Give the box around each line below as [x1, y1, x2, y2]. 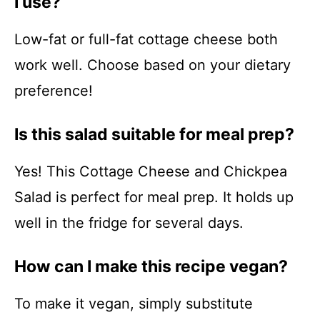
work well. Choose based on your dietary [14, 56, 291, 74]
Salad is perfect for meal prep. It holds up [14, 189, 294, 206]
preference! [14, 82, 93, 99]
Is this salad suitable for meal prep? [14, 124, 294, 144]
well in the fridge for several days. [14, 214, 244, 231]
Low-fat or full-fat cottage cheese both [14, 31, 278, 48]
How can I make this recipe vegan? [14, 256, 288, 276]
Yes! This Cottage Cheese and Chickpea [14, 163, 287, 180]
